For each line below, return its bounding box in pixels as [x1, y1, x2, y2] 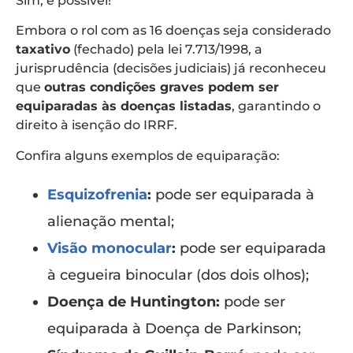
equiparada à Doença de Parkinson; [47, 319, 301, 337]
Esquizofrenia [47, 185, 147, 203]
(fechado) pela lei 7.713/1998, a [70, 42, 262, 58]
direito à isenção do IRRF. [16, 117, 177, 133]
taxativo [16, 42, 70, 58]
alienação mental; [47, 212, 174, 230]
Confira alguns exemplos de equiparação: [16, 147, 280, 163]
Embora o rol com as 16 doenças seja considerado [16, 23, 331, 39]
